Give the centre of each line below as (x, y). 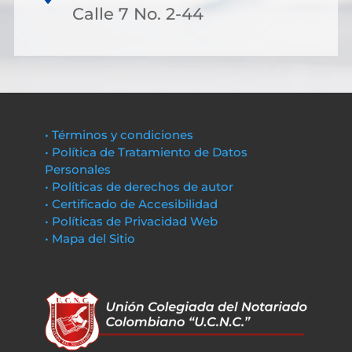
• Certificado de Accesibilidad (131, 203)
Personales (77, 169)
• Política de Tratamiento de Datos (146, 152)
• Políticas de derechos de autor (139, 186)
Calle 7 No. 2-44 (138, 13)
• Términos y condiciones (119, 134)
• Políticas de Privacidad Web (131, 221)
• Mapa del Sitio (91, 238)
